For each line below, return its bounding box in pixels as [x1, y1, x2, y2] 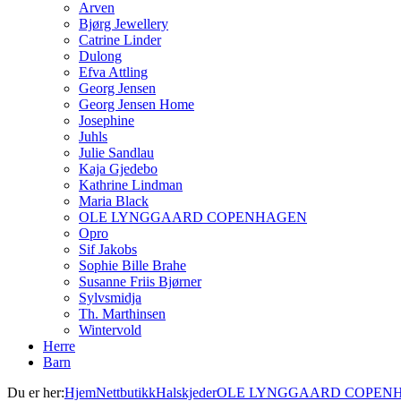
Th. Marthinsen [79, 306, 166, 321]
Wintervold [79, 322, 141, 337]
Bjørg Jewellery [79, 16, 168, 31]
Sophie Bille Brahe [79, 258, 186, 273]
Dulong [79, 48, 122, 64]
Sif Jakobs [79, 242, 137, 257]
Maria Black [79, 193, 149, 209]
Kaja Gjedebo [79, 161, 158, 176]
